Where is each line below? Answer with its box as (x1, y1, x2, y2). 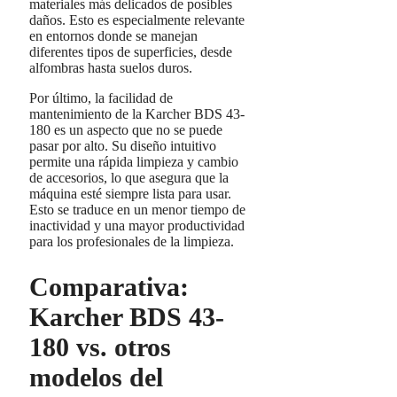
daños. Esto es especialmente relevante (29, 12, 245, 27)
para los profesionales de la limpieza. (29, 233, 234, 249)
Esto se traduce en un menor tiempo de (29, 201, 245, 217)
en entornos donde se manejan (29, 27, 198, 43)
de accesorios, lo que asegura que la (29, 169, 229, 185)
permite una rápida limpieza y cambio (29, 153, 238, 169)
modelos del (29, 362, 163, 392)
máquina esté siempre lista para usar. (29, 185, 231, 201)
